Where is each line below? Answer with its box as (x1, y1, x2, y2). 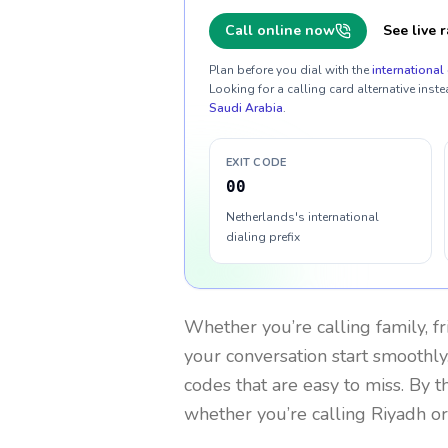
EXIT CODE (226, 155, 287, 170)
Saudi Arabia (209, 100, 283, 116)
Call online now (225, 21, 335, 40)
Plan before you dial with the (209, 62, 369, 78)
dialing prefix (226, 229, 300, 245)
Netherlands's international (226, 209, 379, 225)
